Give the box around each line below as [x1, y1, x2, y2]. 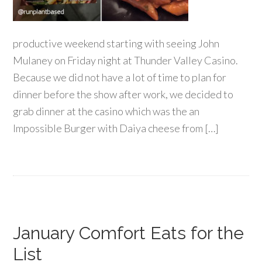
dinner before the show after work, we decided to [13, 88, 234, 101]
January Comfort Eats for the [13, 223, 244, 243]
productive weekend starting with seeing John [13, 37, 220, 50]
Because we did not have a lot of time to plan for [13, 71, 227, 84]
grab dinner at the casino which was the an [13, 105, 200, 118]
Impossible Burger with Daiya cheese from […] [13, 122, 219, 135]
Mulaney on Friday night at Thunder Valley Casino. [13, 54, 239, 67]
